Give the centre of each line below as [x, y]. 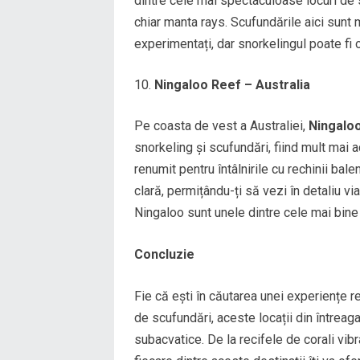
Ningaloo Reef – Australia [232, 84]
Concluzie [164, 254]
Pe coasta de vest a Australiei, [221, 125]
